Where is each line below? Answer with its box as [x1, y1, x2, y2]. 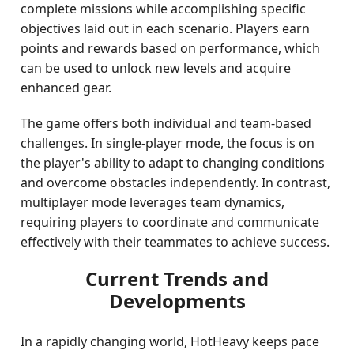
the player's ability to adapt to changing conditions [21, 154, 326, 171]
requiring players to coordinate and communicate [21, 213, 320, 231]
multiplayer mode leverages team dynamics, [21, 194, 285, 211]
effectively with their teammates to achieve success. [21, 233, 330, 250]
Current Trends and [85, 265, 269, 292]
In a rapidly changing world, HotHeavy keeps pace [21, 333, 320, 350]
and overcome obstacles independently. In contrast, [21, 174, 331, 191]
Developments [108, 288, 246, 314]
